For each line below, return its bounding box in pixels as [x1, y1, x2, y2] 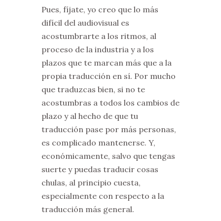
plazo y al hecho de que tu [41, 111, 138, 121]
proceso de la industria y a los [41, 44, 154, 54]
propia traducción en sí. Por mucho [41, 71, 176, 81]
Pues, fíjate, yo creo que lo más [41, 4, 158, 14]
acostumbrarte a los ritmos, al [41, 31, 156, 41]
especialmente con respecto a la [41, 191, 164, 201]
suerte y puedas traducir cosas [41, 164, 158, 174]
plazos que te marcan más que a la [41, 58, 172, 68]
